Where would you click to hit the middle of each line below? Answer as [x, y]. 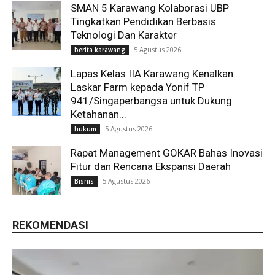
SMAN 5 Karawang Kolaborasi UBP [150, 8]
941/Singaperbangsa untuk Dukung [151, 101]
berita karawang [100, 50]
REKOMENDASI [50, 225]
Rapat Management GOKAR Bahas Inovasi [167, 153]
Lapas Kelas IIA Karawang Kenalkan [152, 74]
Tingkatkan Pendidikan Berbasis [143, 22]
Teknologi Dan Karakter [124, 35]
